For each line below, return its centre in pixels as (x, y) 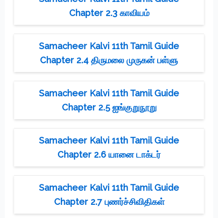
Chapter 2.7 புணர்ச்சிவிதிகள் (109, 201)
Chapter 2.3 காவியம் (109, 13)
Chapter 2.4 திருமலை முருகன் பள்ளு (109, 60)
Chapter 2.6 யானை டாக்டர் (109, 154)
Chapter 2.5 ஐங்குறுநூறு (109, 107)
